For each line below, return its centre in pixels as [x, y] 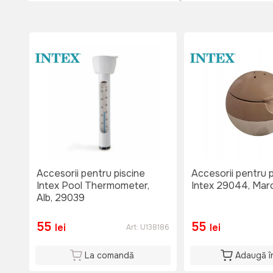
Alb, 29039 [61, 198]
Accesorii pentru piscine [91, 174]
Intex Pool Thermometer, [93, 186]
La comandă [109, 256]
